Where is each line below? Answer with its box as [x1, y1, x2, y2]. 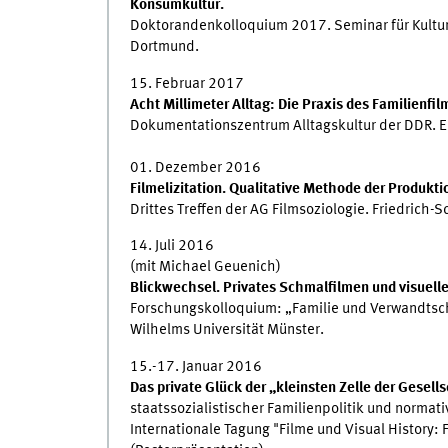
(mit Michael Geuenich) [129, 259, 281, 276]
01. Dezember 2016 [129, 159, 261, 176]
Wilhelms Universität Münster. [129, 322, 324, 339]
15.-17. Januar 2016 [129, 358, 262, 375]
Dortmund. [129, 39, 199, 56]
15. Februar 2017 [129, 75, 244, 92]
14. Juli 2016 [129, 238, 214, 255]
